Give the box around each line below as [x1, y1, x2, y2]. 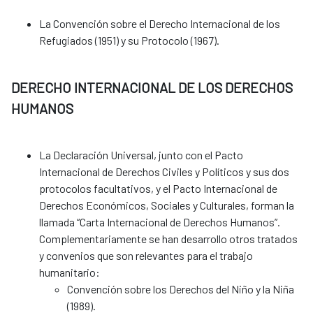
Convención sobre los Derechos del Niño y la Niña [67, 282, 294, 296]
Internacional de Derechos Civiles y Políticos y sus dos [39, 165, 289, 179]
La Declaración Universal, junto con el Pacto [39, 148, 243, 162]
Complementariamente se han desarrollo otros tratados [39, 232, 298, 246]
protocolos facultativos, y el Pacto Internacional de [39, 182, 277, 196]
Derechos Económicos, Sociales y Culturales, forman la [39, 198, 294, 212]
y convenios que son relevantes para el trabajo [39, 249, 253, 263]
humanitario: [39, 265, 100, 279]
